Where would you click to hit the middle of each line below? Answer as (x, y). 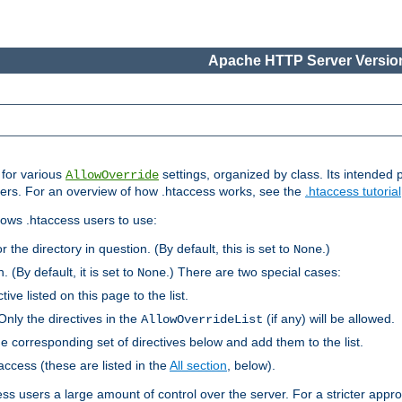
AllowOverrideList (202, 320)
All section (198, 366)
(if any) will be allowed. (329, 319)
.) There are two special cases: (253, 272)
